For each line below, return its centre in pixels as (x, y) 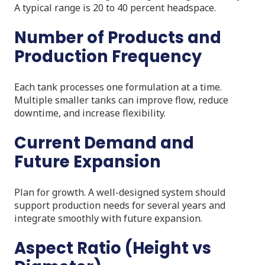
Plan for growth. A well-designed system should (120, 192)
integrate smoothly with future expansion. (108, 218)
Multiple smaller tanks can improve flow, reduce (121, 100)
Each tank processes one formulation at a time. (118, 87)
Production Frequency (108, 56)
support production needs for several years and (120, 205)
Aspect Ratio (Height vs (113, 248)
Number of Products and (118, 37)
